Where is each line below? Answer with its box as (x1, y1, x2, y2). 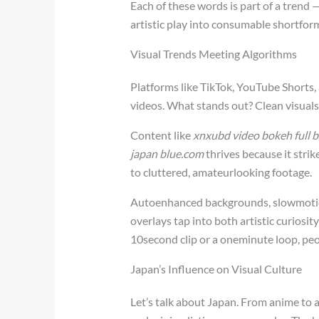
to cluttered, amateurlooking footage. (130, 164, 313, 179)
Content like (130, 127, 194, 142)
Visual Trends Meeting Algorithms (130, 46, 298, 61)
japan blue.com (130, 146, 204, 160)
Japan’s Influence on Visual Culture (130, 261, 303, 276)
